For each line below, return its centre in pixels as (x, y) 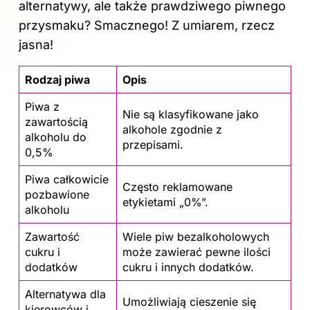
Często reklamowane (177, 186)
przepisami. (153, 144)
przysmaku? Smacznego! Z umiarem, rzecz (147, 25)
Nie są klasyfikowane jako (191, 114)
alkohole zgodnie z (172, 129)
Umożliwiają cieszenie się (189, 301)
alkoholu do (56, 137)
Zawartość (52, 236)
